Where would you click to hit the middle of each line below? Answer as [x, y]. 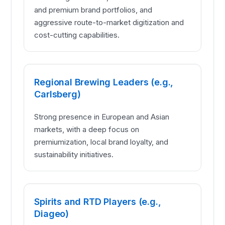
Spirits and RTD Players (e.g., [98, 202]
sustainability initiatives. [74, 155]
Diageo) [51, 214]
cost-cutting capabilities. [77, 35]
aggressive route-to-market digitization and [109, 23]
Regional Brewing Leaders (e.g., [104, 82]
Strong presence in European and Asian [102, 117]
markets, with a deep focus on [87, 130]
